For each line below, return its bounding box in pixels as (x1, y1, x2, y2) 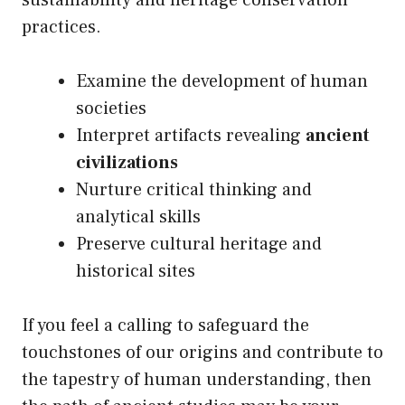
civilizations (76, 151, 178, 175)
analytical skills (76, 205, 201, 230)
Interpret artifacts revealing (76, 124, 306, 148)
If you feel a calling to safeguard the (22, 314, 309, 338)
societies (76, 97, 146, 121)
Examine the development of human (76, 70, 368, 94)
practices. (22, 15, 101, 40)
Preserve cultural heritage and (76, 232, 322, 257)
